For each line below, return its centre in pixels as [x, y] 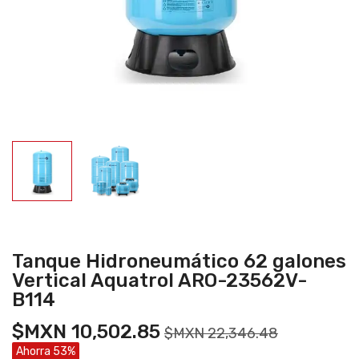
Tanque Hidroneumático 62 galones [179, 261]
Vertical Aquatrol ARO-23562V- [159, 280]
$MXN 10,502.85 [86, 332]
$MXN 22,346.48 [221, 333]
